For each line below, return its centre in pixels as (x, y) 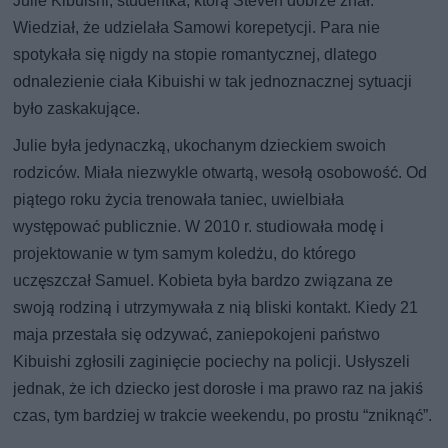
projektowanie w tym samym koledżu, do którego (185, 253)
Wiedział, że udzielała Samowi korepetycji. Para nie (197, 27)
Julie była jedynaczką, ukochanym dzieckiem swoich (200, 145)
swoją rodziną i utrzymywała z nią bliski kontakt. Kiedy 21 (216, 307)
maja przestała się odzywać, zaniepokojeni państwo (197, 334)
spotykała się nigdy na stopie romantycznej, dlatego (195, 54)
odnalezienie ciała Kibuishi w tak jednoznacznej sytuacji (213, 81)
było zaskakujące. (77, 108)
